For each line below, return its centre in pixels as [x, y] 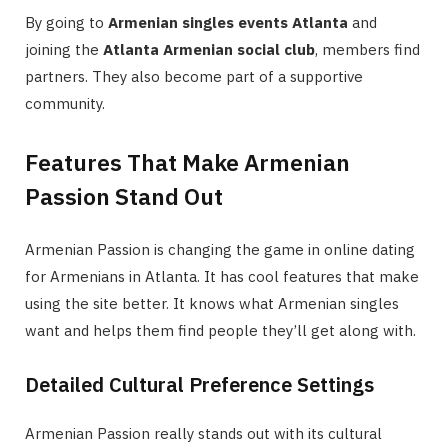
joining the [64, 50]
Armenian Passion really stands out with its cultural [203, 433]
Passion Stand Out [124, 195]
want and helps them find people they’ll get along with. [220, 330]
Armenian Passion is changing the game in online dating [220, 249]
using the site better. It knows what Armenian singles [212, 303]
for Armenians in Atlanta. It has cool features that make [222, 276]
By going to [66, 23]
